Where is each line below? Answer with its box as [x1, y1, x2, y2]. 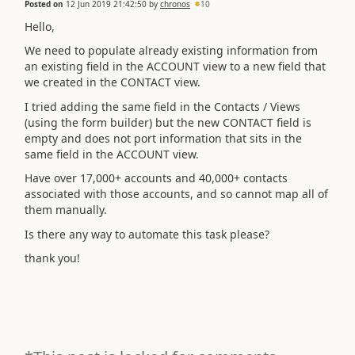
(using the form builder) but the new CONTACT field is [25, 114, 311, 130]
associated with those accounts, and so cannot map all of [25, 186, 328, 201]
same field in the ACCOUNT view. [25, 146, 199, 162]
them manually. [25, 202, 107, 217]
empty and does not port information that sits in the [25, 130, 302, 146]
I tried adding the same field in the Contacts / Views [25, 98, 300, 114]
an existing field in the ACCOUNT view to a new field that [25, 59, 326, 74]
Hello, [25, 18, 55, 34]
